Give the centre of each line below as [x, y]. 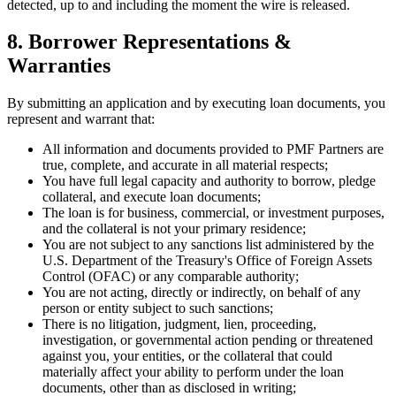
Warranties [59, 66]
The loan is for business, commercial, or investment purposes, [213, 213]
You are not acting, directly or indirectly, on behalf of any [202, 293]
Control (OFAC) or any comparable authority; [171, 277]
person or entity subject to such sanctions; [158, 308]
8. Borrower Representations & [149, 42]
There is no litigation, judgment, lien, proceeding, [179, 324]
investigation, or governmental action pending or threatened [208, 340]
